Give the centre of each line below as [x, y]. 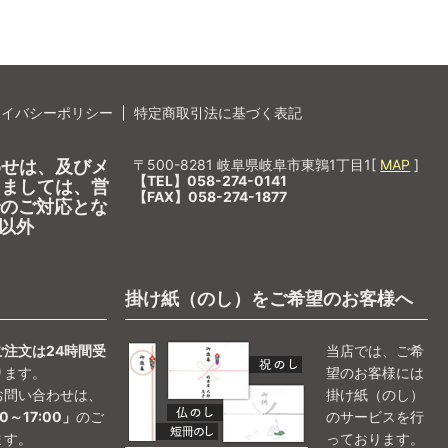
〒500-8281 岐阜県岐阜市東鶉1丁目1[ [257, 164]
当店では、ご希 [374, 350]
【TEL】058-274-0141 [210, 180]
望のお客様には [374, 372]
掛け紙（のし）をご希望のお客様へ [268, 298]
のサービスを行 [374, 416]
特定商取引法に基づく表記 [218, 112]
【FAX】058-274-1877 [210, 196]
